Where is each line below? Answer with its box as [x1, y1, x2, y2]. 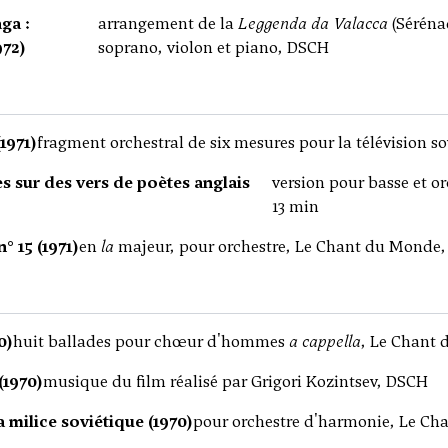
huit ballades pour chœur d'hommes [13, 331, 289, 352]
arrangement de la [98, 13, 239, 34]
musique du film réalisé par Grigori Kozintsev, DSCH [43, 371, 428, 392]
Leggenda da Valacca [238, 13, 389, 34]
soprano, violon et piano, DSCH [98, 37, 330, 58]
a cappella [289, 331, 361, 352]
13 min [271, 196, 319, 217]
